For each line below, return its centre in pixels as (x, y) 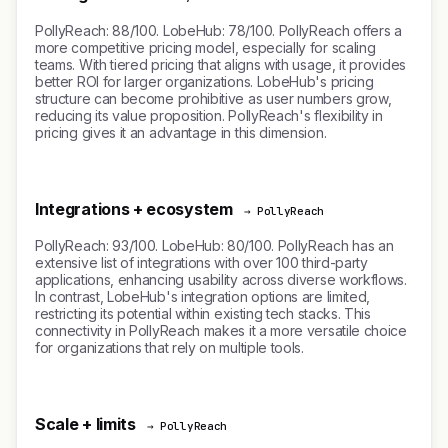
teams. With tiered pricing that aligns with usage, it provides (220, 64)
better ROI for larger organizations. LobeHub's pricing (204, 81)
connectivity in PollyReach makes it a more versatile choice (221, 330)
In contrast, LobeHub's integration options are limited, (203, 296)
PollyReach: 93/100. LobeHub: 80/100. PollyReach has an (214, 245)
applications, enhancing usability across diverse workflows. (221, 279)
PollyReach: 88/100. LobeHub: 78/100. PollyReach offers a (218, 30)
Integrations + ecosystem (134, 209)
